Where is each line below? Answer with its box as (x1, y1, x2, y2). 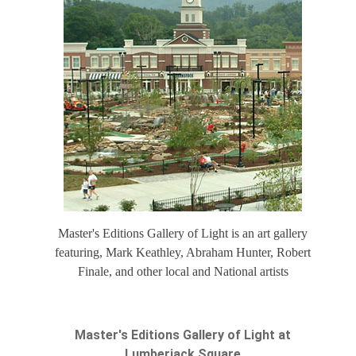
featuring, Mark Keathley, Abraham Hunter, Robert (55, 246, 311, 260)
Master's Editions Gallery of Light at (75, 327, 291, 343)
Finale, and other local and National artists (77, 265, 288, 279)
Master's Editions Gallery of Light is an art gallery (58, 226, 308, 241)
